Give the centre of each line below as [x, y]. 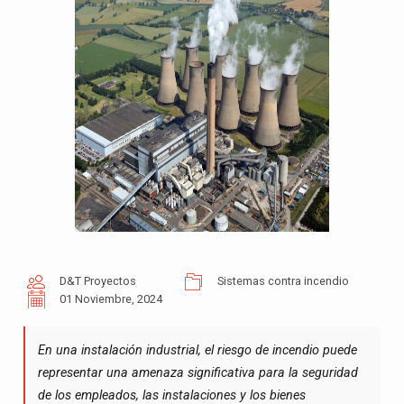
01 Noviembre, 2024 [110, 299]
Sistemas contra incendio [283, 281]
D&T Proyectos [97, 281]
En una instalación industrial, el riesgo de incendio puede [197, 351]
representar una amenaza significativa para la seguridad [197, 373]
